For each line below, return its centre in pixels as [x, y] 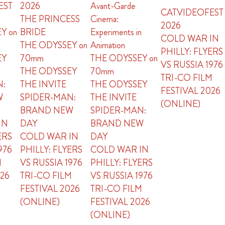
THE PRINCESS [50, 19]
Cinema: [105, 19]
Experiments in [116, 32]
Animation [108, 45]
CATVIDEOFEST [192, 13]
